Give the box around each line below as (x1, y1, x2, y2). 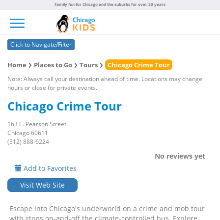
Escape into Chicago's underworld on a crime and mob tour (9, 204, 205, 213)
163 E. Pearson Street (7, 120, 66, 128)
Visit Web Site (20, 180, 65, 190)
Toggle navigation (17, 11, 51, 20)
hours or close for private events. (7, 83, 97, 92)
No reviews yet (155, 151, 205, 161)
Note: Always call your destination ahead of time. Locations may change (7, 75, 202, 83)
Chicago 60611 (7, 129, 48, 137)
